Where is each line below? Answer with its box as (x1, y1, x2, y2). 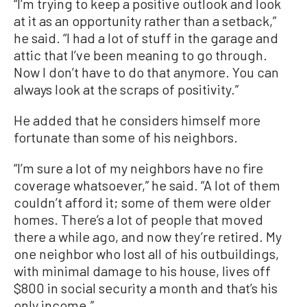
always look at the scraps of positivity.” (14, 81, 238, 97)
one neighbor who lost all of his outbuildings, (14, 245, 279, 262)
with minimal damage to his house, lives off (14, 262, 271, 279)
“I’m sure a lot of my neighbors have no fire (14, 160, 263, 176)
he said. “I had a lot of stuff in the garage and (14, 29, 278, 46)
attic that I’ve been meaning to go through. (14, 47, 267, 63)
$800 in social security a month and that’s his (14, 280, 278, 296)
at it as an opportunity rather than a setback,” (14, 12, 276, 29)
